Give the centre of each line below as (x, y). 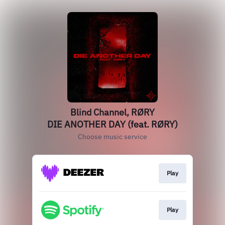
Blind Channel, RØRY (113, 112)
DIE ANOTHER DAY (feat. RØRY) (113, 124)
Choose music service (113, 137)
